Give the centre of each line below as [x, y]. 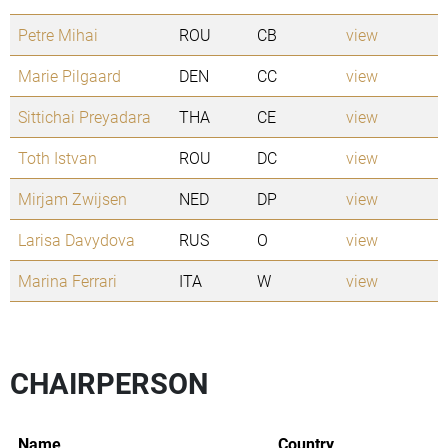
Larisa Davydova [76, 240]
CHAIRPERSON [109, 383]
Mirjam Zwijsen [72, 199]
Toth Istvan [57, 158]
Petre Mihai [58, 35]
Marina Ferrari [67, 281]
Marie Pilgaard [69, 76]
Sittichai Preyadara [84, 117]
